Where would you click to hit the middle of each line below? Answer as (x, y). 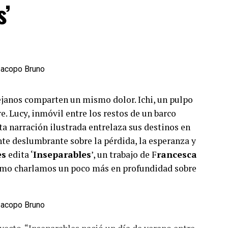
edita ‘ (20, 154)
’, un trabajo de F (124, 154)
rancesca (177, 154)
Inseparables (62, 154)
